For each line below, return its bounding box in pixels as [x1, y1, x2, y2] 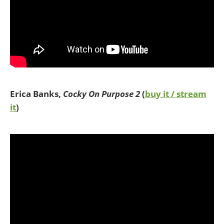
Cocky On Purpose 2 [63, 88, 142, 100]
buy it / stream [145, 88, 206, 100]
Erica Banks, [10, 88, 63, 100]
